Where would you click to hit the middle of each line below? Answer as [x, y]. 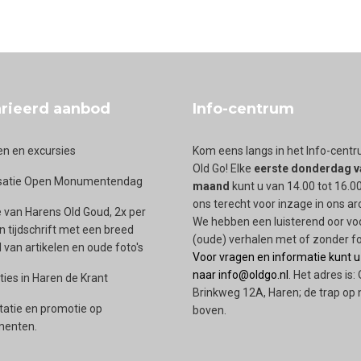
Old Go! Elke [223, 168]
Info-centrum [243, 109]
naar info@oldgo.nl [241, 275]
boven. [213, 310]
